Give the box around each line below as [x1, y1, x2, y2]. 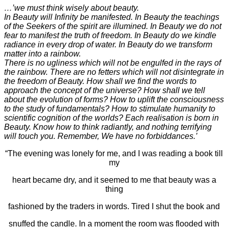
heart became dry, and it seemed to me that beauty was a [12, 175, 216, 184]
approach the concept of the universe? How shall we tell [4, 85, 205, 95]
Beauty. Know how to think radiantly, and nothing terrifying [4, 122, 212, 131]
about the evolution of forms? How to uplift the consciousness [4, 95, 224, 104]
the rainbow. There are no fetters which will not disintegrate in [4, 67, 224, 76]
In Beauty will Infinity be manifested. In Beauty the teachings [4, 12, 219, 21]
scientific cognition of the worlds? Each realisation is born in [4, 113, 219, 122]
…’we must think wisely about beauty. [4, 3, 139, 12]
